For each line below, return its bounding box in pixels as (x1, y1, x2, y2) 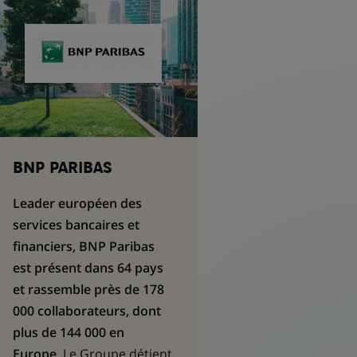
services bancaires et (12, 216, 139, 233)
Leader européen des (12, 194, 142, 212)
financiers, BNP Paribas (12, 237, 155, 255)
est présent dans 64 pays (12, 259, 163, 277)
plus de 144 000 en (12, 324, 124, 341)
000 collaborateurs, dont (12, 302, 161, 320)
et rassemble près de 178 (12, 280, 164, 298)
